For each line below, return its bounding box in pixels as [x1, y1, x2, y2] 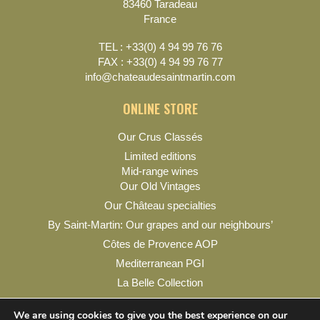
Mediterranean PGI [116, 257, 204, 269]
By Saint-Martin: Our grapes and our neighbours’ [47, 219, 273, 231]
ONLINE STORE [122, 99, 198, 118]
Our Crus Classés [117, 131, 203, 143]
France [144, 13, 176, 25]
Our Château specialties [104, 199, 216, 211]
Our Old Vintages [119, 180, 201, 192]
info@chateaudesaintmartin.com [84, 71, 236, 83]
